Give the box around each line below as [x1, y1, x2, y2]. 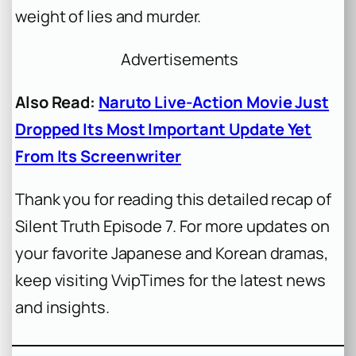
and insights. [15, 296, 110, 319]
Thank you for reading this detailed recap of [15, 188, 331, 211]
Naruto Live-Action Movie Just [98, 91, 330, 114]
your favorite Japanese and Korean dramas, [15, 242, 328, 265]
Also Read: [15, 91, 95, 114]
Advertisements [120, 48, 239, 71]
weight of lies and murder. [15, 6, 202, 28]
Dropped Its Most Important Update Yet [15, 118, 312, 141]
